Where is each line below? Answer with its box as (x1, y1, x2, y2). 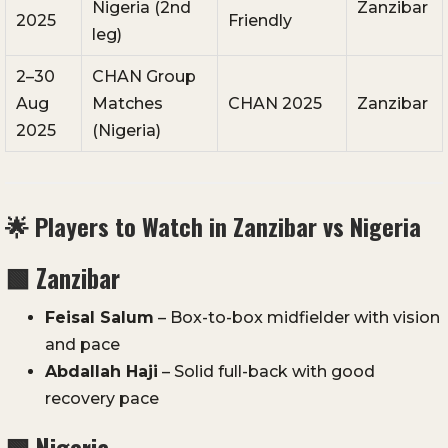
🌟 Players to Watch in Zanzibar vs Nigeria (5, 208, 421, 245)
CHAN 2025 (228, 94, 322, 114)
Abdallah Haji (45, 362, 158, 382)
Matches (92, 94, 163, 114)
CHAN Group (92, 67, 196, 87)
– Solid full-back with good (158, 362, 375, 382)
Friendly (228, 11, 292, 31)
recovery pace (45, 389, 159, 409)
